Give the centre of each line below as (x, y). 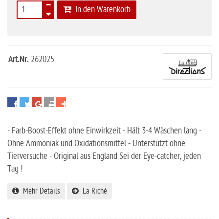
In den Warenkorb (101, 9)
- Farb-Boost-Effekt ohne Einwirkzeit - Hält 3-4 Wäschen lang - (104, 131)
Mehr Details (40, 191)
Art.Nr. (19, 60)
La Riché (93, 191)
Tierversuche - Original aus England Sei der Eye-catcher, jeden (104, 156)
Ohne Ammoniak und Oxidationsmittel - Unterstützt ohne (96, 144)
